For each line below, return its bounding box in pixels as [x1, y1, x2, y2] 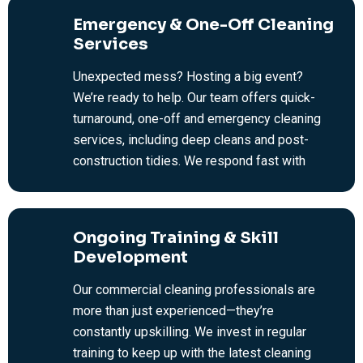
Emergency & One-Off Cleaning [73, 15, 334, 36]
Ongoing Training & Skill [73, 228, 279, 249]
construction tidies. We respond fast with [73, 153, 305, 169]
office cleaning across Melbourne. [73, 3, 263, 19]
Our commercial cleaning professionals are [73, 282, 315, 298]
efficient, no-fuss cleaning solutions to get [73, 174, 311, 190]
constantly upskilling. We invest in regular [73, 324, 306, 340]
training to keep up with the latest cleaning [73, 345, 311, 361]
